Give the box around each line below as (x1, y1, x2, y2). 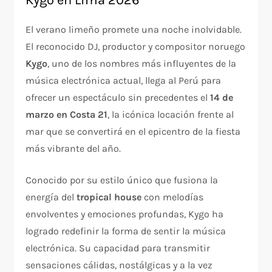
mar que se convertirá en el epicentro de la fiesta (25, 126, 241, 138)
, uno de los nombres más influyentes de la (47, 58, 237, 70)
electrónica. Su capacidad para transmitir (25, 242, 211, 254)
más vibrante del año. (25, 143, 121, 155)
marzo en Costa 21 (25, 109, 108, 121)
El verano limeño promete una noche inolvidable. (25, 24, 242, 36)
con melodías (141, 191, 204, 203)
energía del (25, 191, 77, 203)
